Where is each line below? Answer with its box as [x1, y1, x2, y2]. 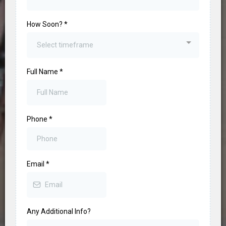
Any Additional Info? [27, 207, 91, 215]
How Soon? [27, 20, 64, 28]
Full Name [27, 67, 60, 76]
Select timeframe [37, 40, 93, 49]
